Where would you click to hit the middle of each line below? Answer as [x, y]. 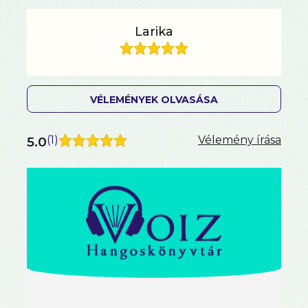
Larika [154, 32]
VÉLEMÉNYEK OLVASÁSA [154, 100]
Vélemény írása [240, 140]
